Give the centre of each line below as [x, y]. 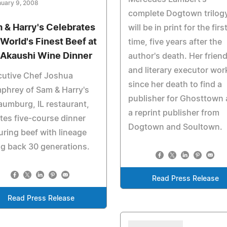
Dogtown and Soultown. [175, 127]
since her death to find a [175, 85]
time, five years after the [175, 42]
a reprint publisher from [174, 113]
